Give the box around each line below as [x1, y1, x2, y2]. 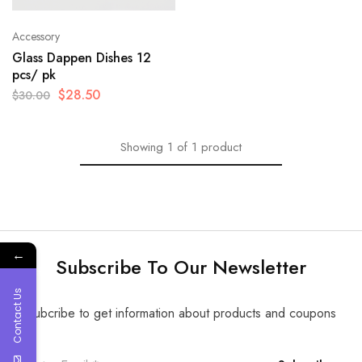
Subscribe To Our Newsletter [56, 253, 306, 282]
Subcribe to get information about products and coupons [26, 304, 336, 323]
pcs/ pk [12, 65, 56, 85]
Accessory [12, 28, 60, 45]
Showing [120, 138, 163, 157]
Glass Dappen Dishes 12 [12, 48, 151, 68]
